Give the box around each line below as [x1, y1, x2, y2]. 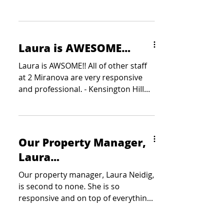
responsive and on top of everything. [18, 193, 153, 203]
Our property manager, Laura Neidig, [18, 169, 154, 180]
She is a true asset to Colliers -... [18, 204, 134, 215]
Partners [18, 95, 51, 106]
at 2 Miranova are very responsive [18, 72, 143, 83]
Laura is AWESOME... [18, 40, 130, 55]
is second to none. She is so [18, 181, 120, 192]
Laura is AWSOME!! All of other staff [18, 60, 147, 71]
